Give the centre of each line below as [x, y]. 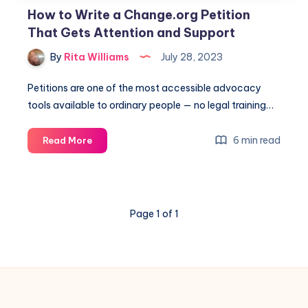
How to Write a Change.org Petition [139, 14]
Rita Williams [96, 57]
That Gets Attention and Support [131, 32]
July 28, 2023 [191, 57]
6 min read [256, 141]
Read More [67, 141]
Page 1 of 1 [154, 214]
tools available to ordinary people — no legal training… [151, 106]
